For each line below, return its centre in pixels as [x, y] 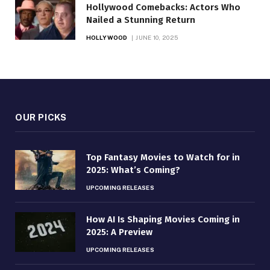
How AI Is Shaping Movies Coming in [163, 219]
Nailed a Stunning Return [141, 20]
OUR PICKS [41, 117]
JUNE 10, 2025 [157, 37]
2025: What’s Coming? [133, 170]
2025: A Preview [119, 232]
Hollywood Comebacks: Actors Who [163, 7]
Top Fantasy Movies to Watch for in [163, 157]
